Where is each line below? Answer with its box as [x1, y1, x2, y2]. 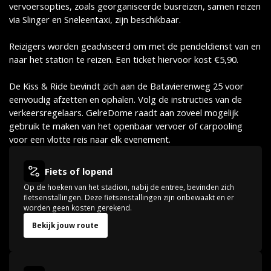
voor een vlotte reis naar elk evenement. [8, 133, 171, 146]
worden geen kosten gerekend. [23, 202, 132, 212]
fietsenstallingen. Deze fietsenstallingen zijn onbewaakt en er [23, 192, 234, 202]
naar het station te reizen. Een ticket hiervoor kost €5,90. [8, 53, 238, 66]
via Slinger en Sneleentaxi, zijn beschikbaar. [8, 13, 181, 26]
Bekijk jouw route [32, 220, 99, 230]
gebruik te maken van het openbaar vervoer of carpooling [8, 120, 243, 132]
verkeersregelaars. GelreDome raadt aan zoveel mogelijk [8, 106, 238, 119]
